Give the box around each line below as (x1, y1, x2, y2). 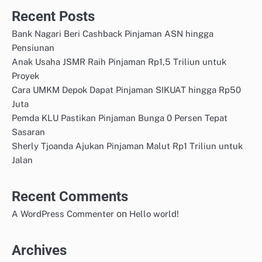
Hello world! (129, 209, 179, 219)
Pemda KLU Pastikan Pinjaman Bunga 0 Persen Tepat (12, 113, 227, 123)
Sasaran (12, 127, 45, 137)
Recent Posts (12, 8, 95, 25)
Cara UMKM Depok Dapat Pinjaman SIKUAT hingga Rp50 (12, 85, 241, 95)
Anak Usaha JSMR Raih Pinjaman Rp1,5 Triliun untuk (12, 57, 226, 67)
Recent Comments (12, 188, 128, 205)
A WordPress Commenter (12, 209, 114, 219)
